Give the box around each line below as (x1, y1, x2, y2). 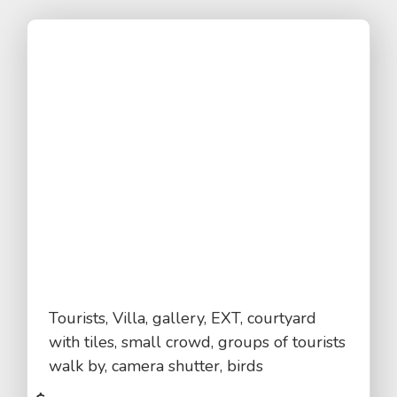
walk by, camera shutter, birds (49, 355, 263, 377)
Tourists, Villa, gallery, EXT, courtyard (49, 307, 316, 329)
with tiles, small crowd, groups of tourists (49, 331, 346, 353)
